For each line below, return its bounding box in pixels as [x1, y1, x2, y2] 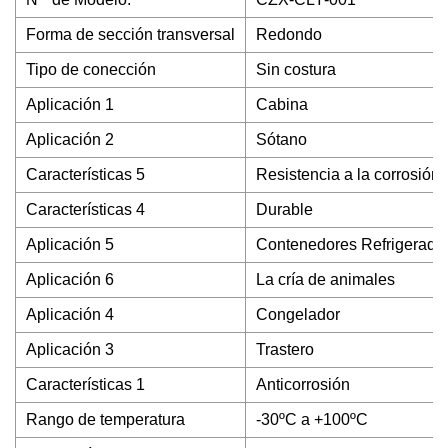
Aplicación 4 [26, 306, 114, 323]
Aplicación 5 [26, 236, 114, 253]
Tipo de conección [26, 61, 156, 78]
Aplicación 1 [26, 96, 114, 113]
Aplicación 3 [26, 341, 114, 358]
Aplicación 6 [26, 271, 114, 288]
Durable [256, 201, 313, 218]
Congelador [256, 306, 340, 323]
